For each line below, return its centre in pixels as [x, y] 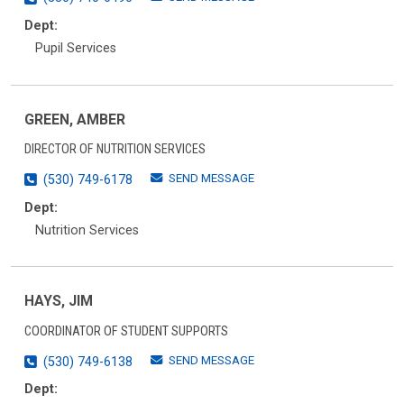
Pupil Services [76, 48]
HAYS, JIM [59, 301]
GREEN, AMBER [75, 119]
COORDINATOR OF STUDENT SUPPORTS [126, 331]
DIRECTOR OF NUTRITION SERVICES [115, 150]
